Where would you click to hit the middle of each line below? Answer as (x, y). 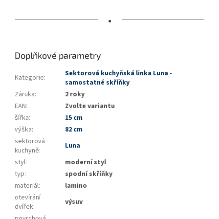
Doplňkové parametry (58, 55)
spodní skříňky (89, 174)
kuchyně (27, 151)
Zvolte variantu (90, 106)
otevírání (28, 198)
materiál (27, 186)
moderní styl (86, 163)
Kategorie (29, 78)
